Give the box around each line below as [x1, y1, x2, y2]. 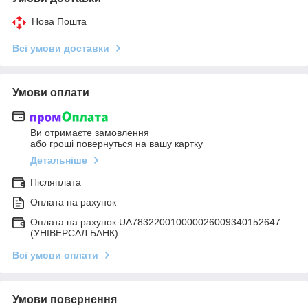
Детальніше [30, 154, 87, 166]
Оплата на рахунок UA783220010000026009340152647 [30, 216, 280, 228]
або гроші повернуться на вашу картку [30, 137, 203, 149]
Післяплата [30, 176, 81, 188]
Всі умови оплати [12, 249, 98, 261]
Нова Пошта [32, 16, 87, 27]
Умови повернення [12, 293, 117, 305]
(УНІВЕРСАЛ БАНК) [30, 227, 118, 239]
